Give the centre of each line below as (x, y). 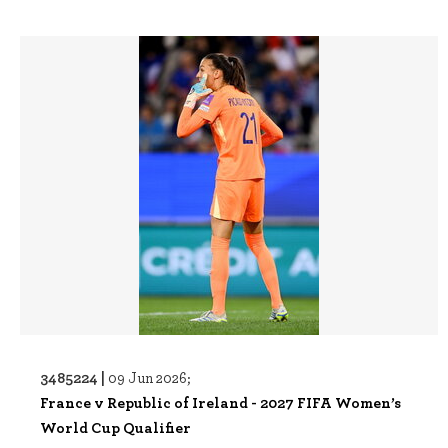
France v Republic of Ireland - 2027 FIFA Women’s (220, 402)
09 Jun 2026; (149, 377)
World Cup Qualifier (115, 427)
